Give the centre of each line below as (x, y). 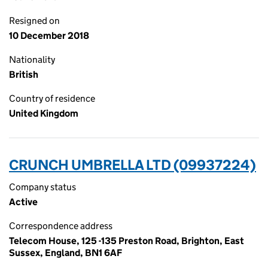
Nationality (32, 60)
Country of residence (52, 98)
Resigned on (34, 21)
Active (23, 202)
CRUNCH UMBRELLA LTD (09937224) (133, 165)
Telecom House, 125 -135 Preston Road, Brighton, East (127, 241)
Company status (42, 187)
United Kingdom (44, 113)
